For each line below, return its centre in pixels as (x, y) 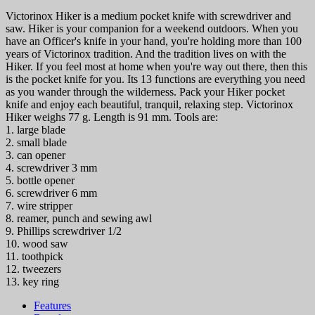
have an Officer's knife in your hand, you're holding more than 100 (154, 41)
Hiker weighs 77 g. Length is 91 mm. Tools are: (112, 117)
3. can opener (36, 155)
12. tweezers (33, 269)
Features (52, 306)
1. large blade (36, 130)
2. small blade (36, 143)
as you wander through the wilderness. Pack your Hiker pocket (145, 92)
